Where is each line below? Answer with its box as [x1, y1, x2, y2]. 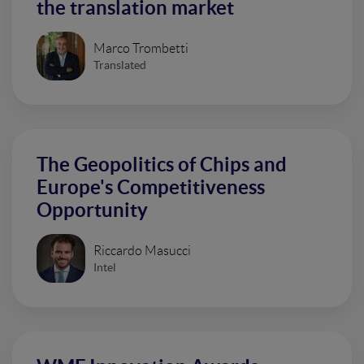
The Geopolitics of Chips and [37, 154, 287, 175]
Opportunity [37, 199, 148, 221]
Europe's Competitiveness [37, 176, 265, 198]
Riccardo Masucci [93, 243, 191, 258]
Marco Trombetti [93, 41, 188, 55]
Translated [93, 58, 146, 71]
